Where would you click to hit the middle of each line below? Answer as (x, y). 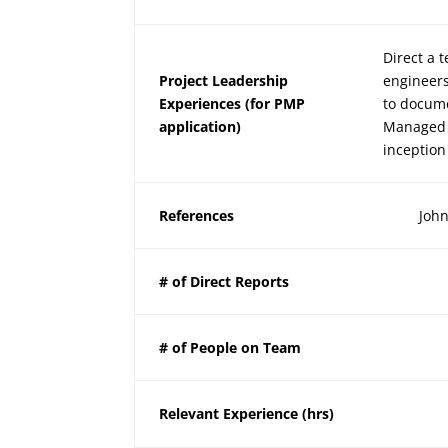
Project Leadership (224, 81)
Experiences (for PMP (232, 104)
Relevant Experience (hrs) (247, 414)
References (197, 216)
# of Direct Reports (224, 282)
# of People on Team (230, 348)
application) (200, 127)
